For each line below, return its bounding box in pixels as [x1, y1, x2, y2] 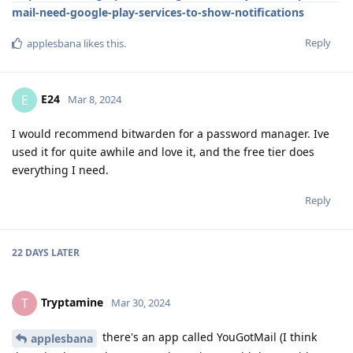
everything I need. [12, 162, 109, 177]
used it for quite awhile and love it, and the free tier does [12, 143, 314, 159]
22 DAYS [12, 245, 49, 259]
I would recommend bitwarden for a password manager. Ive [12, 125, 329, 141]
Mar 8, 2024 [68, 91, 121, 106]
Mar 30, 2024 [111, 295, 170, 310]
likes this [81, 35, 124, 50]
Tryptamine [41, 294, 103, 310]
